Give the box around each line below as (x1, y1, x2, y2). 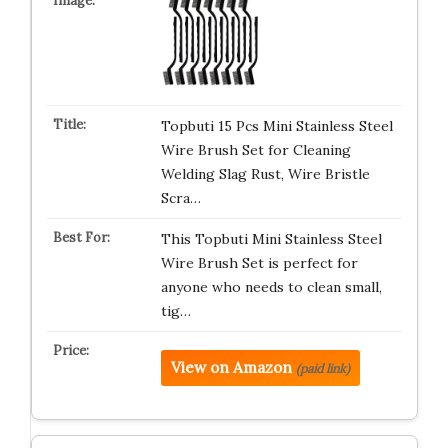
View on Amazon (170, 358, 292, 377)
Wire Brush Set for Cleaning (160, 141, 351, 159)
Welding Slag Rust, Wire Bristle (160, 165, 370, 183)
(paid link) (295, 361, 350, 376)
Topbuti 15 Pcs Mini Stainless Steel (160, 117, 393, 135)
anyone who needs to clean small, (160, 278, 382, 296)
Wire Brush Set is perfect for (160, 254, 358, 272)
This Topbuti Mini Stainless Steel (160, 230, 382, 248)
